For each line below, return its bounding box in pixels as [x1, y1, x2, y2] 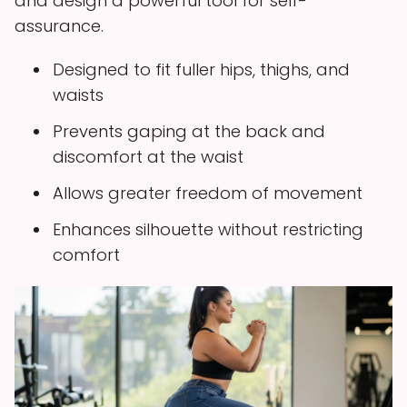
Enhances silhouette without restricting [53, 217, 363, 241]
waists [53, 83, 104, 106]
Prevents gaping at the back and [53, 119, 325, 143]
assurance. [15, 14, 104, 37]
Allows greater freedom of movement [53, 181, 362, 204]
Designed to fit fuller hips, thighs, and [53, 57, 350, 81]
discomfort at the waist [53, 144, 243, 168]
